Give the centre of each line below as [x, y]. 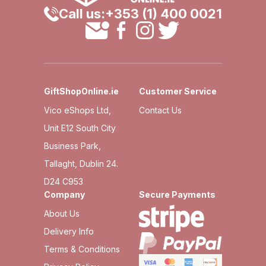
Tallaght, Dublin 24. [81, 163]
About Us [62, 213]
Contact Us [160, 110]
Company [64, 194]
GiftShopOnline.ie [81, 91]
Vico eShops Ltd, [77, 110]
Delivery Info [69, 231]
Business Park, [72, 145]
